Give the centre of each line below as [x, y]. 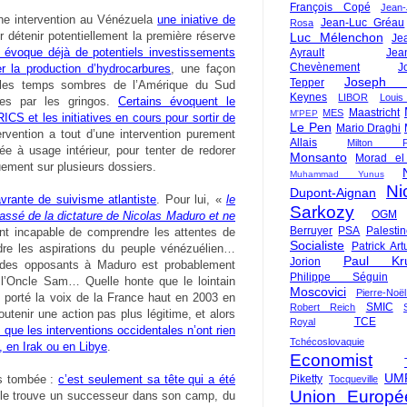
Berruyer [311, 231]
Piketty [306, 379]
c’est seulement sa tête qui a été [147, 380]
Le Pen [311, 127]
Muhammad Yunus [337, 174]
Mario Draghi [368, 128]
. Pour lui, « [192, 200]
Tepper [307, 83]
